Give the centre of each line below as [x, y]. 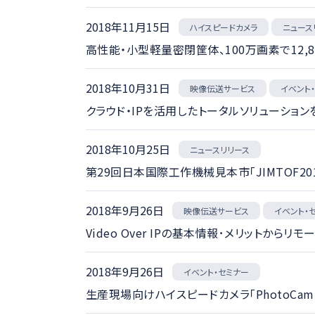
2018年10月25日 [128, 149]
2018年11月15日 [128, 27]
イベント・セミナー [216, 272]
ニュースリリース [220, 149]
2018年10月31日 [128, 88]
